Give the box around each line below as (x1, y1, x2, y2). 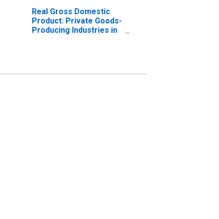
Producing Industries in (31, 25, 117, 35)
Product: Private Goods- (31, 16, 122, 25)
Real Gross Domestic (31, 6, 110, 16)
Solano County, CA (31, 34, 99, 44)
